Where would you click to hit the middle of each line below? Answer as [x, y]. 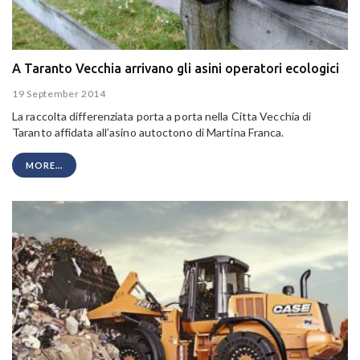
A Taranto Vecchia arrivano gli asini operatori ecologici [176, 69]
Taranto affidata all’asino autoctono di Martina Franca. [148, 132]
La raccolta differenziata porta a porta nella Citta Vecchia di [162, 116]
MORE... [44, 165]
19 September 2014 [59, 93]
